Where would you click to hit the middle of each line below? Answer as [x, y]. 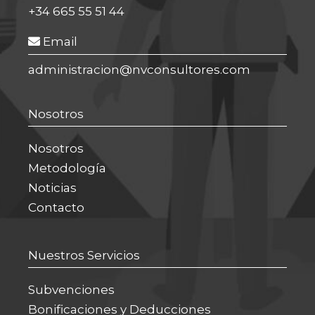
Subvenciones [71, 290]
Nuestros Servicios [84, 256]
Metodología [67, 168]
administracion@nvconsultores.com [139, 69]
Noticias [52, 188]
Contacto [56, 208]
